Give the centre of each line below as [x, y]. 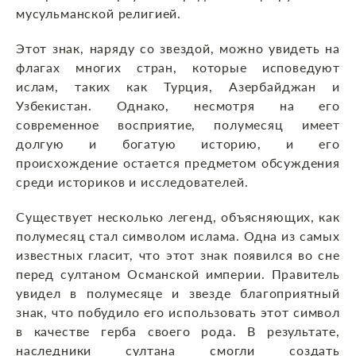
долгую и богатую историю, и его [178, 144]
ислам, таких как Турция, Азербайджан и [178, 87]
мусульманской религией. [99, 14]
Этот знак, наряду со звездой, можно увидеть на [178, 48]
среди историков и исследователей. [132, 182]
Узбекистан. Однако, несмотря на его [178, 106]
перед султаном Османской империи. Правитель [178, 274]
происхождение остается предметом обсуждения [178, 163]
